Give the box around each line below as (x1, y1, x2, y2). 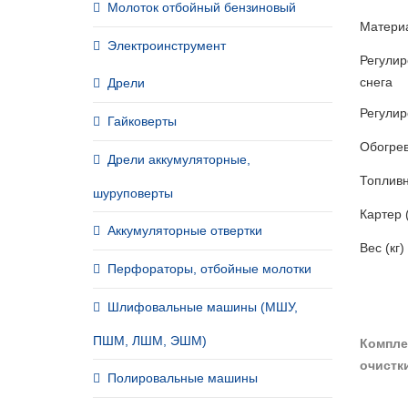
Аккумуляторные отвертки (107, 223, 262, 238)
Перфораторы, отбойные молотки (107, 261, 311, 276)
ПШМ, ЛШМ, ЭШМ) (93, 333, 207, 348)
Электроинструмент (107, 38, 226, 53)
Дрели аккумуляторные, (107, 152, 250, 167)
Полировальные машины (107, 371, 258, 385)
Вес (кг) (359, 240, 404, 255)
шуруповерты (93, 186, 173, 200)
